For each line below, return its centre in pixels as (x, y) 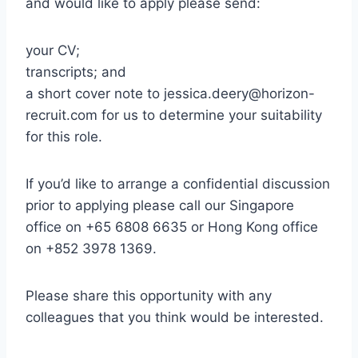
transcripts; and (76, 72)
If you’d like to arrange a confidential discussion (178, 184)
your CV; (53, 51)
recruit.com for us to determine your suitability (174, 115)
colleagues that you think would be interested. (175, 318)
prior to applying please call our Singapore (160, 206)
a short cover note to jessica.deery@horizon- (170, 94)
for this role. (64, 137)
